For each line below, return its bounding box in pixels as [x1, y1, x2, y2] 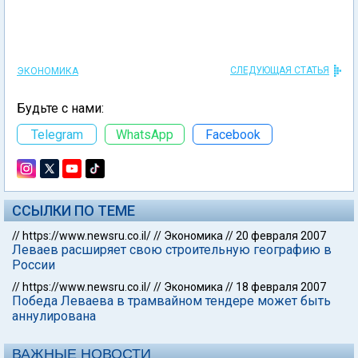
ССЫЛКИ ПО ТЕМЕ [12, 202, 135, 219]
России [12, 257, 55, 272]
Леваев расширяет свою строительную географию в [12, 242, 332, 257]
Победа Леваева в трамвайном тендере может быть [12, 293, 331, 308]
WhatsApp [116, 126, 173, 142]
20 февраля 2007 [236, 229, 326, 242]
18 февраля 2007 [236, 280, 326, 293]
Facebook [205, 126, 261, 142]
